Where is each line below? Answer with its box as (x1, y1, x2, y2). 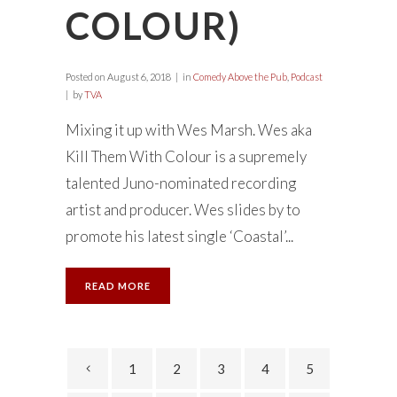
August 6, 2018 (105, 71, 171, 82)
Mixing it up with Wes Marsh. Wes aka (66, 121, 312, 139)
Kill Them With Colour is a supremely (66, 147, 307, 166)
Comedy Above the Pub (193, 71, 287, 82)
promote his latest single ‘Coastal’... (66, 227, 293, 245)
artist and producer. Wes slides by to (66, 200, 300, 219)
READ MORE (85, 280, 151, 292)
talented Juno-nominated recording (66, 174, 296, 192)
